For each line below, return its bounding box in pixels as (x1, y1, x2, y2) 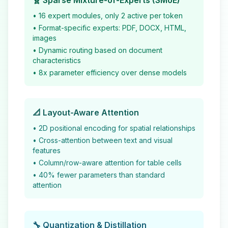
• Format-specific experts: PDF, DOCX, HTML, (33, 23, 186, 32)
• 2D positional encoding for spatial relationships (33, 124, 195, 132)
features (33, 146, 61, 155)
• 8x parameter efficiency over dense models (33, 68, 187, 77)
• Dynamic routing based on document (33, 46, 162, 54)
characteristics (33, 56, 81, 65)
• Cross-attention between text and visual (33, 136, 173, 145)
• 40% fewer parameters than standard (33, 170, 165, 179)
